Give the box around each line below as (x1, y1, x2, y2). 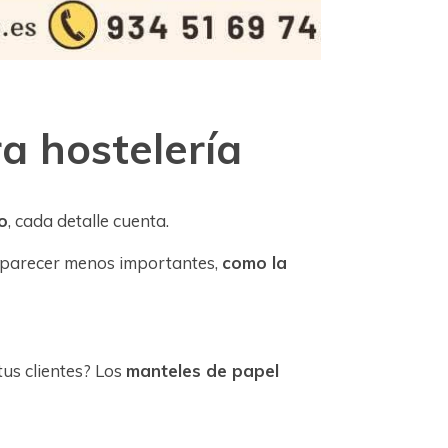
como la (222, 251, 288, 273)
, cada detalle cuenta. (8, 209, 174, 231)
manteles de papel (126, 360, 280, 382)
